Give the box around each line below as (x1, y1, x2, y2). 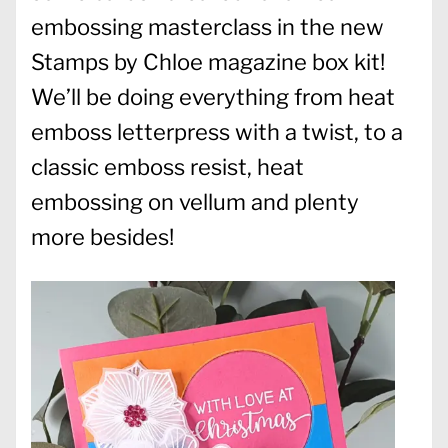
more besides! (31, 223, 174, 250)
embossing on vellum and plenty (31, 188, 359, 215)
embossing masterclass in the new (31, 13, 384, 40)
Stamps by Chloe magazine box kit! (31, 48, 385, 75)
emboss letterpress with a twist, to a (31, 118, 403, 145)
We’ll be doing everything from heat (31, 83, 395, 110)
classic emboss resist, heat (31, 153, 304, 180)
